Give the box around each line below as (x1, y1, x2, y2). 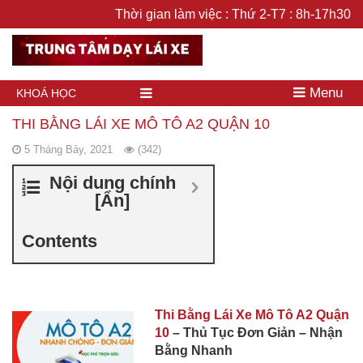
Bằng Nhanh (154, 343, 233, 357)
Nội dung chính (49, 172, 176, 193)
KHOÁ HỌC (16, 86, 76, 100)
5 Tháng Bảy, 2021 (24, 143, 113, 156)
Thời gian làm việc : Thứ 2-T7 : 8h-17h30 (115, 7, 351, 21)
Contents (22, 230, 97, 251)
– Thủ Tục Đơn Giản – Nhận (169, 325, 343, 340)
